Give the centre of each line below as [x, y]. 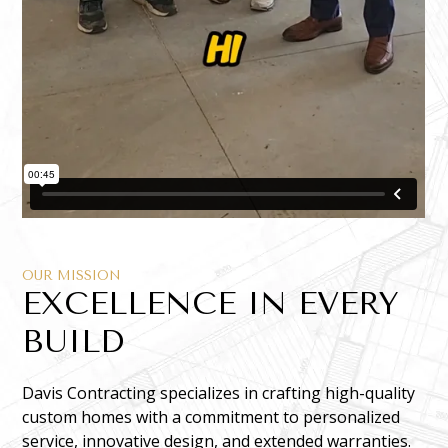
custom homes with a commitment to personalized [211, 417]
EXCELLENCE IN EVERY [211, 304]
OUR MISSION [72, 276]
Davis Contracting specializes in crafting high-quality [219, 393]
